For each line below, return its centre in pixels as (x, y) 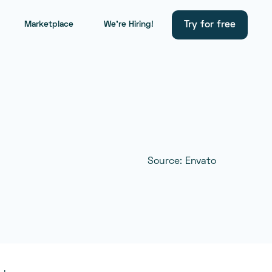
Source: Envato (182, 161)
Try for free (210, 25)
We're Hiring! (129, 25)
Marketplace (49, 25)
